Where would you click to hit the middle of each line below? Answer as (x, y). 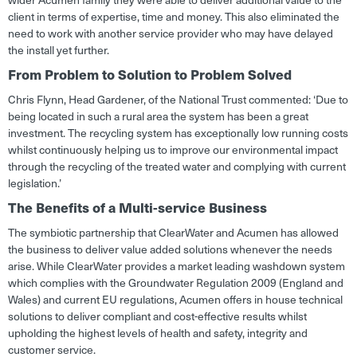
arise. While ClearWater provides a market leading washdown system (177, 266)
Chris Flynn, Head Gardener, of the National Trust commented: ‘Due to (178, 100)
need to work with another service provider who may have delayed (171, 33)
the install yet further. (59, 50)
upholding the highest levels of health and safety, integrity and (158, 333)
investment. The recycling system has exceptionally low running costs (178, 133)
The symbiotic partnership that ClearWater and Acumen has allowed (173, 233)
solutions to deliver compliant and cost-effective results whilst (157, 316)
